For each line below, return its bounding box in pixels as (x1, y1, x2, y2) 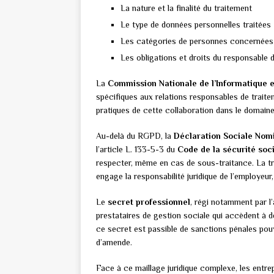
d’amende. (96, 237, 132, 248)
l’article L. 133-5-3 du (96, 144, 177, 155)
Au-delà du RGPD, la (96, 131, 174, 141)
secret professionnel (108, 197, 190, 207)
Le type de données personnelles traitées (120, 20, 271, 30)
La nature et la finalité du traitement (120, 3, 252, 13)
